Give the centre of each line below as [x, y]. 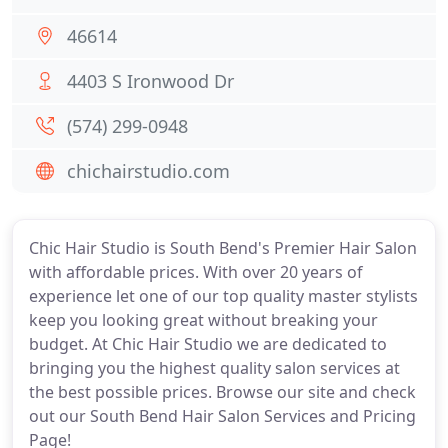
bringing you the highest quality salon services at [214, 368]
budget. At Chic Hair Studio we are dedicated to [208, 344]
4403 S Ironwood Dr [150, 81]
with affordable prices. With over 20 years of [196, 272]
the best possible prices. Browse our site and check [222, 392]
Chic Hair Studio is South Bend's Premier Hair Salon [223, 248]
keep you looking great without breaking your [203, 320]
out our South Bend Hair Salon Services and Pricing [222, 416]
